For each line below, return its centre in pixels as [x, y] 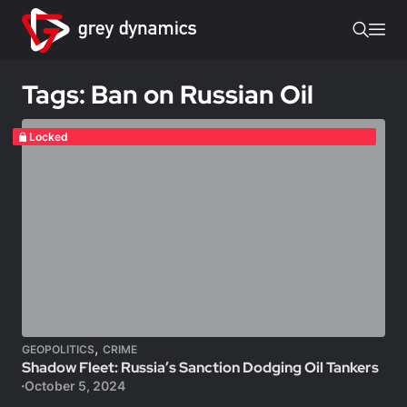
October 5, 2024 [74, 386]
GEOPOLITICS [58, 349]
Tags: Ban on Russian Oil [168, 94]
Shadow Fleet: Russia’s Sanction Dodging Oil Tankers [200, 367]
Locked [48, 137]
